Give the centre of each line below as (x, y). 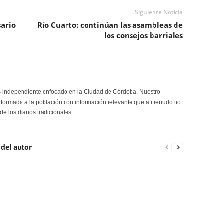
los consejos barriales (143, 35)
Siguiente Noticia (159, 12)
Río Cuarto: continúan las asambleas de (110, 25)
